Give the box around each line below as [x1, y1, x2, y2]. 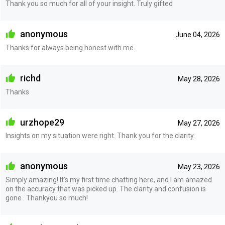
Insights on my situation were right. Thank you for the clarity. [5, 132, 195, 140]
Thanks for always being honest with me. [5, 43, 135, 52]
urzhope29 [18, 117, 64, 128]
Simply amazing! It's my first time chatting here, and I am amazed [5, 175, 212, 184]
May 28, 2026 [177, 74, 220, 83]
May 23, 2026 [177, 163, 220, 171]
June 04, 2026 [175, 31, 220, 39]
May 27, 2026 [177, 119, 220, 127]
